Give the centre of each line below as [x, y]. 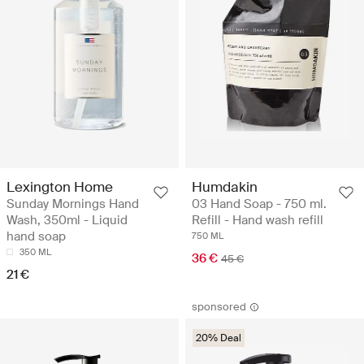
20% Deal [219, 338]
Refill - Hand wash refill [258, 221]
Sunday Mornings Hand [73, 204]
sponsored [219, 307]
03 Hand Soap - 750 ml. [259, 204]
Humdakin [225, 187]
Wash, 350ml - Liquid [67, 221]
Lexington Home [60, 187]
